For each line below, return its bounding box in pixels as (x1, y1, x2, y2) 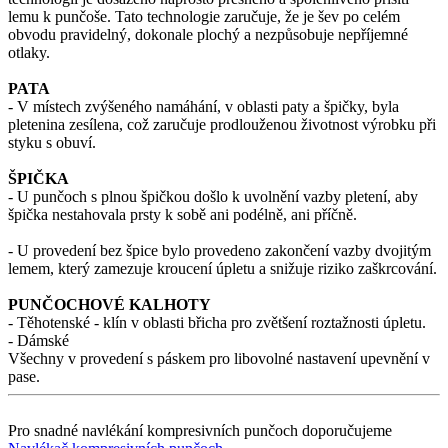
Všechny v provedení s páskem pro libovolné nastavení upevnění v (8, 350, 430, 368)
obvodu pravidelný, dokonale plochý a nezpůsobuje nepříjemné (8, 26, 408, 44)
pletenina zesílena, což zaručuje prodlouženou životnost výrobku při (8, 116, 436, 134)
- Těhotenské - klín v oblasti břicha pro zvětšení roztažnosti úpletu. (8, 314, 426, 332)
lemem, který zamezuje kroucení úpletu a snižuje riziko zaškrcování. (8, 260, 437, 278)
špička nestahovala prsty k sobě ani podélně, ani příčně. (8, 206, 357, 224)
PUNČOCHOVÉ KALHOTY (8, 296, 211, 314)
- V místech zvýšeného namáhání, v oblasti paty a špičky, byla (8, 98, 399, 116)
